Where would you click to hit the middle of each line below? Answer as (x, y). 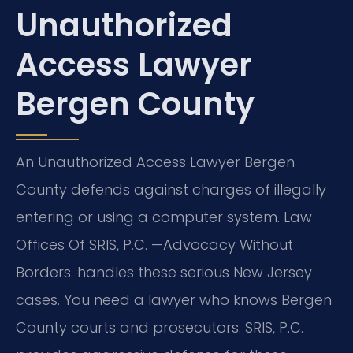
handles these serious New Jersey (193, 272)
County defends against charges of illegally (171, 189)
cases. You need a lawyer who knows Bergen (174, 299)
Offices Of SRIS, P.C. (84, 244)
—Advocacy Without (222, 244)
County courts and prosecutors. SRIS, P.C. (160, 327)
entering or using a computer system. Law (164, 217)
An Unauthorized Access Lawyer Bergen (155, 162)
